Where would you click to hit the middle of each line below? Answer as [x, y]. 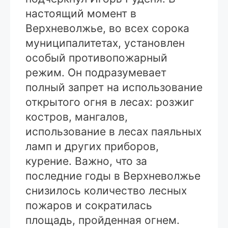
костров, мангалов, [77, 117]
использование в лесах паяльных [113, 131]
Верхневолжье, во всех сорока [107, 28]
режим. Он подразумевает [96, 72]
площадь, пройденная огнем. [103, 220]
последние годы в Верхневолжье [113, 176]
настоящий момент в [81, 13]
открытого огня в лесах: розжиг [110, 102]
